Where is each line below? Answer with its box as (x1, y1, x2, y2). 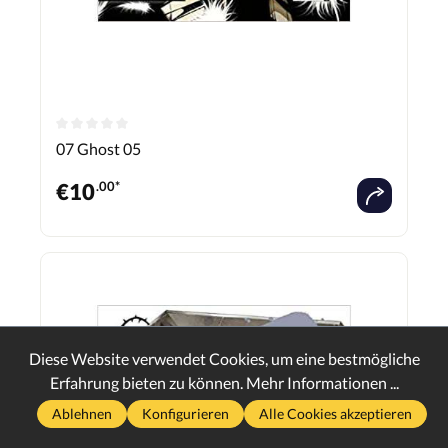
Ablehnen (51, 405, 112, 422)
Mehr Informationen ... (245, 373, 399, 392)
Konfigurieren (141, 405, 229, 422)
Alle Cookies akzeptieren (258, 405, 412, 422)
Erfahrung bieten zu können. (49, 373, 246, 392)
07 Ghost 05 (56, 138, 141, 158)
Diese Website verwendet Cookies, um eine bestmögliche (28, 349, 420, 368)
